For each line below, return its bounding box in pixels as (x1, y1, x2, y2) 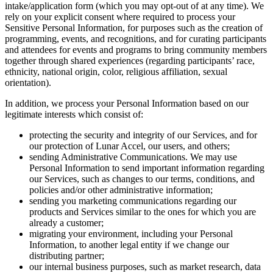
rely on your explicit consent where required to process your (5, 12, 235, 23)
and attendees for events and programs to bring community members (5, 44, 267, 55)
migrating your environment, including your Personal (29, 229, 233, 239)
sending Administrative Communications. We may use (29, 152, 237, 163)
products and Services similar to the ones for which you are (29, 207, 256, 218)
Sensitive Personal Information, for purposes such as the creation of (5, 23, 263, 34)
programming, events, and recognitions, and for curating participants (5, 34, 266, 44)
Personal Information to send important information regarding (29, 163, 264, 174)
